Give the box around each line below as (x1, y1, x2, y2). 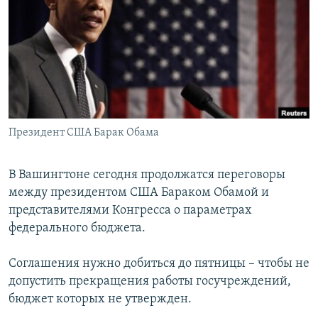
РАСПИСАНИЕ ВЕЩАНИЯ (13, 6, 144, 20)
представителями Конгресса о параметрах (9, 204, 252, 218)
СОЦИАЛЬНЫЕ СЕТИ (13, 71, 97, 82)
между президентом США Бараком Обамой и (9, 186, 269, 200)
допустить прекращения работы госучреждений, (9, 275, 291, 289)
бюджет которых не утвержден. (9, 292, 192, 307)
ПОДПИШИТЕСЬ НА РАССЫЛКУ (13, 32, 182, 45)
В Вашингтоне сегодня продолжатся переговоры (9, 168, 285, 182)
